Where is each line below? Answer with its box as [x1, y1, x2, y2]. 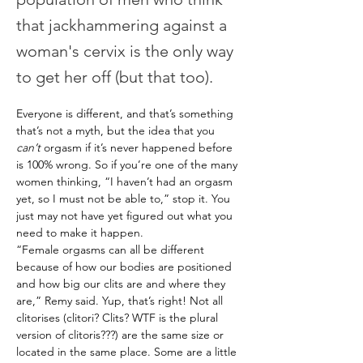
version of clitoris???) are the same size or [16, 327, 227, 342]
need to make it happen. [16, 225, 143, 240]
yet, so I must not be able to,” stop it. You [16, 191, 233, 206]
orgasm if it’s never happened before [41, 140, 236, 155]
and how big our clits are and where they [16, 276, 228, 291]
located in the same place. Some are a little [16, 344, 240, 359]
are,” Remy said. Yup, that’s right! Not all [16, 293, 226, 308]
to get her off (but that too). [16, 67, 213, 87]
